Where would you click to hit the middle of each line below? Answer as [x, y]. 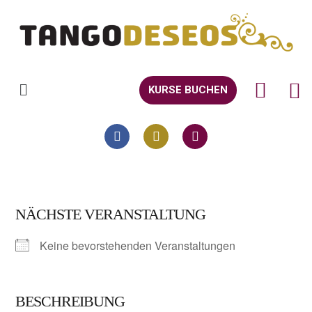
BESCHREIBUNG [70, 301]
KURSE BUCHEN [188, 90]
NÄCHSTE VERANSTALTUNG [111, 214]
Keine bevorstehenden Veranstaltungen [138, 245]
